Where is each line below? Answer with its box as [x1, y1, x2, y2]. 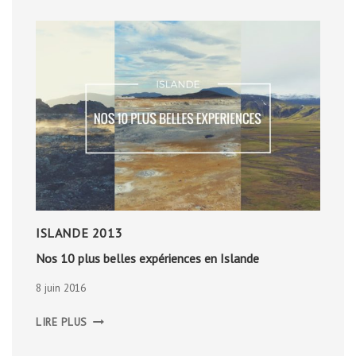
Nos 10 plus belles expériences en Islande [36, 250, 259, 266]
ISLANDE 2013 [36, 224, 123, 241]
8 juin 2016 [36, 281, 86, 296]
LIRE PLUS [36, 315, 88, 330]
